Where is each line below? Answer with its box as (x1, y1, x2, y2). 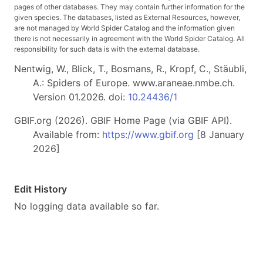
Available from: (33, 129, 102, 141)
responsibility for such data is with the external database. (14, 45, 200, 54)
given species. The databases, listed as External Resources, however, (14, 13, 240, 22)
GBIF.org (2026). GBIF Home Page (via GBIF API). (14, 114, 232, 127)
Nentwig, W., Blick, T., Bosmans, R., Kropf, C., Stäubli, (14, 63, 247, 75)
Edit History (14, 183, 67, 195)
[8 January (194, 129, 244, 141)
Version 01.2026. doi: (33, 91, 128, 103)
